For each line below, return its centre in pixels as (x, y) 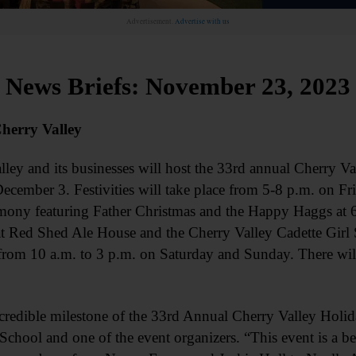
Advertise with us (202, 21)
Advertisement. (151, 21)
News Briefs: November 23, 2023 (178, 86)
